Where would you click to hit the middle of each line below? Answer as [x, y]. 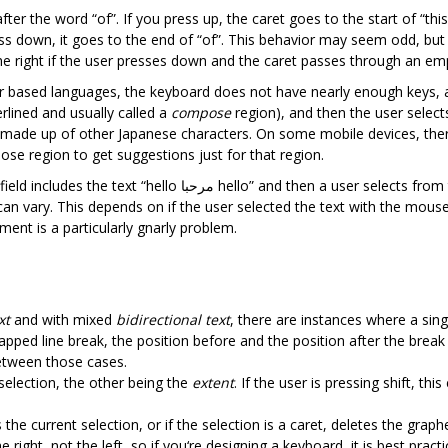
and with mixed [63, 319]
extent [213, 382]
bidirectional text [173, 319]
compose [201, 112]
